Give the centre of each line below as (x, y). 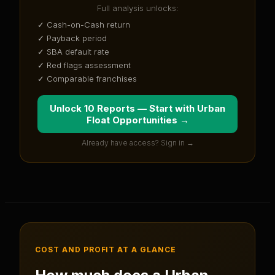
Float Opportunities (132, 120)
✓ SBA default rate (73, 51)
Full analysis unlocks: (137, 8)
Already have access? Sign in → (137, 142)
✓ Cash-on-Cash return (84, 24)
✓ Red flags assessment (84, 65)
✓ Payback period (72, 38)
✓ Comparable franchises (87, 78)
